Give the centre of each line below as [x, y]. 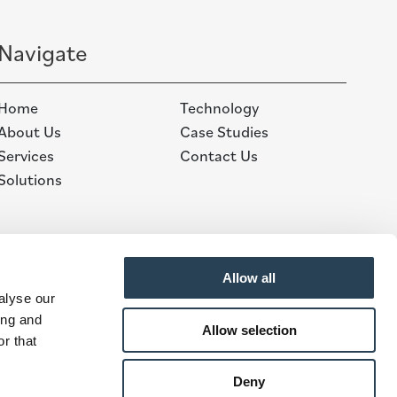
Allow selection [249, 330]
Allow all [249, 278]
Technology [219, 107]
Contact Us [219, 155]
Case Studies [224, 131]
